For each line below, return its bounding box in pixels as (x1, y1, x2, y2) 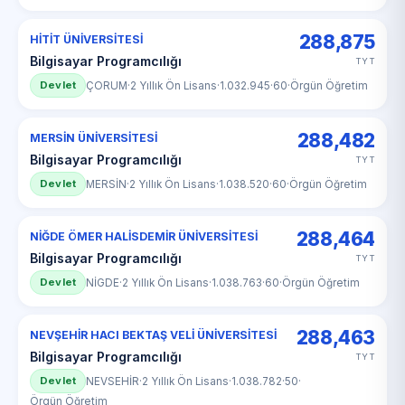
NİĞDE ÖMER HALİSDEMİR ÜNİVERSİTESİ (30, 230, 258, 243)
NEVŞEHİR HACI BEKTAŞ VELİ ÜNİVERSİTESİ (30, 328, 277, 342)
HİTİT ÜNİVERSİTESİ (30, 33, 143, 46)
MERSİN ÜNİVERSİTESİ (30, 131, 157, 145)
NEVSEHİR (86, 374, 140, 388)
